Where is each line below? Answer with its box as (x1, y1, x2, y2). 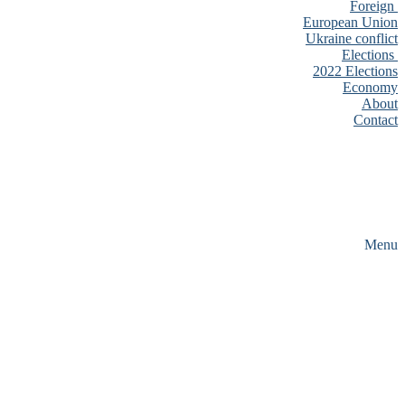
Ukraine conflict (306, 31, 398, 46)
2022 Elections (313, 63, 398, 79)
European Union (303, 14, 398, 30)
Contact (353, 112, 398, 127)
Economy (343, 80, 398, 95)
